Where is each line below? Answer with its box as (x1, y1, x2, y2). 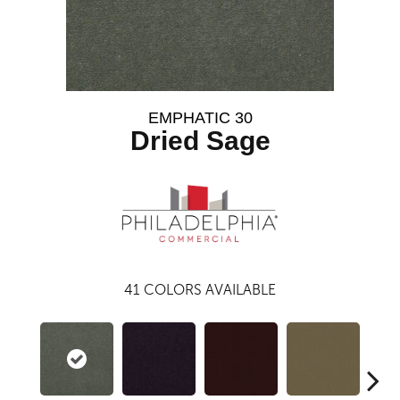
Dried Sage (129, 126, 271, 155)
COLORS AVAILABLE (144, 281, 276, 298)
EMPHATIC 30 (147, 109, 253, 127)
